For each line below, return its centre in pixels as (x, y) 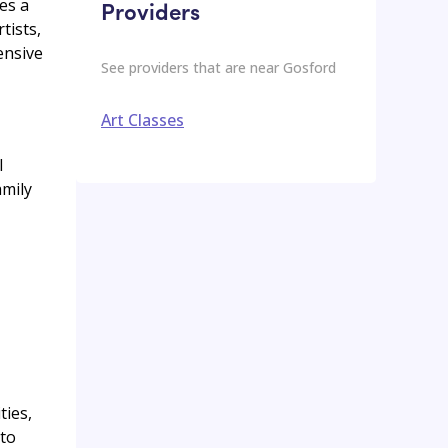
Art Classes (142, 119)
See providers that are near (192, 67)
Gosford (309, 67)
